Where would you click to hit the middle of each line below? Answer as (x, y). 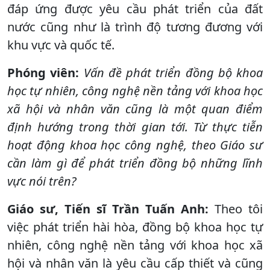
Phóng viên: (46, 72)
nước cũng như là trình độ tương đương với (135, 27)
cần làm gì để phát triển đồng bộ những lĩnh (135, 163)
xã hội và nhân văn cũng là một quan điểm (135, 108)
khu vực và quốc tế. (61, 45)
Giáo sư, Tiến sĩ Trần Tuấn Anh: (108, 209)
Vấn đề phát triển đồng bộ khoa (173, 72)
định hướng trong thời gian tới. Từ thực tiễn (135, 127)
